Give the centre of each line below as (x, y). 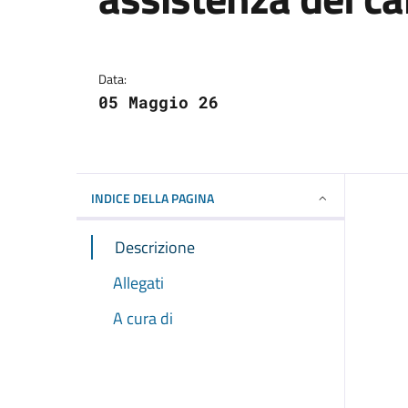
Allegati (138, 283)
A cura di (143, 318)
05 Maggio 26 (158, 102)
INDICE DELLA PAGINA (153, 198)
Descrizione (155, 247)
